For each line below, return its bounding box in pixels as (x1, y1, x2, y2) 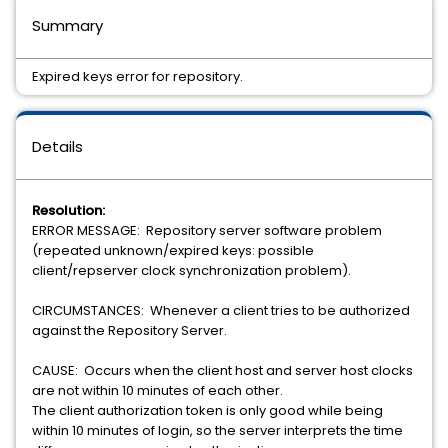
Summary (32, 15, 103, 36)
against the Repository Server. (32, 321, 227, 340)
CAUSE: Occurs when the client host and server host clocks (32, 361, 413, 380)
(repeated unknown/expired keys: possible (32, 241, 314, 260)
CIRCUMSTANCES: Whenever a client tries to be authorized (32, 301, 410, 320)
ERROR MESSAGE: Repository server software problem (32, 221, 382, 240)
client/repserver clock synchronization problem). (32, 261, 351, 280)
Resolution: (32, 201, 105, 220)
